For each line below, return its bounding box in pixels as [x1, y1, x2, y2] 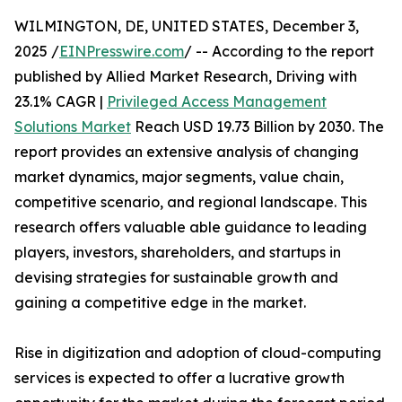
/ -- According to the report [184, 42, 374, 60]
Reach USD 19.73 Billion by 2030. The [131, 118, 384, 135]
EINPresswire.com [59, 42, 184, 60]
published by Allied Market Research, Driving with [14, 67, 357, 85]
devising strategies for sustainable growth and [14, 268, 338, 286]
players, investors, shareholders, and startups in [14, 243, 341, 261]
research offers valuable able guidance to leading [14, 218, 367, 236]
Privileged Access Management [107, 92, 327, 110]
